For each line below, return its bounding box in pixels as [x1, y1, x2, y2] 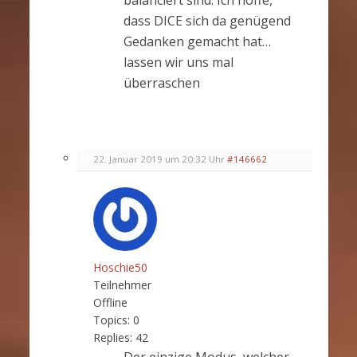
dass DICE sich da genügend [123, 11, 291, 29]
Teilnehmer [92, 277, 151, 292]
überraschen [123, 73, 200, 92]
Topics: [92, 312, 130, 328]
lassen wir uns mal [123, 53, 233, 71]
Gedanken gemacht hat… [123, 32, 271, 50]
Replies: [92, 329, 132, 345]
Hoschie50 [92, 259, 147, 275]
